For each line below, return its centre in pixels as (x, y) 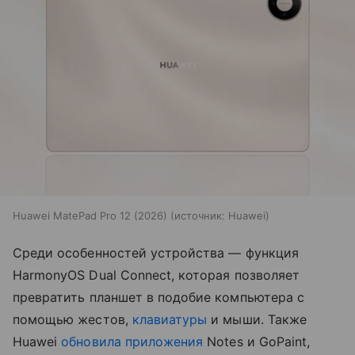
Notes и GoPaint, (257, 341)
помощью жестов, (73, 319)
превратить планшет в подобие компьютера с (158, 297)
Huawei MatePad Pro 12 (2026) (90, 215)
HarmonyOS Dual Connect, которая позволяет (156, 275)
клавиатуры (170, 319)
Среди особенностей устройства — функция (156, 252)
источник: (200, 215)
